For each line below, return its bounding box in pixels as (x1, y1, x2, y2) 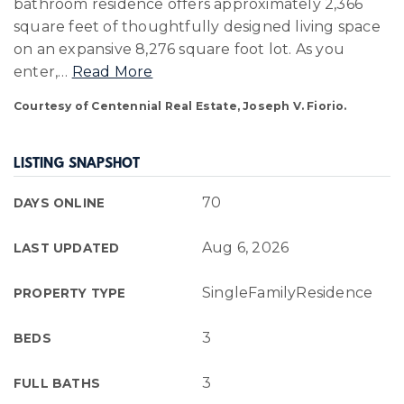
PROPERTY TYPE (14, 286, 126, 300)
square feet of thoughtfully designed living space (14, 18, 381, 35)
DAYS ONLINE (14, 196, 106, 210)
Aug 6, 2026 (202, 239, 289, 256)
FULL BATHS (14, 376, 100, 390)
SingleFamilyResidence (202, 284, 373, 301)
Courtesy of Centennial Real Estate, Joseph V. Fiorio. (14, 99, 347, 113)
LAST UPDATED (14, 241, 120, 255)
